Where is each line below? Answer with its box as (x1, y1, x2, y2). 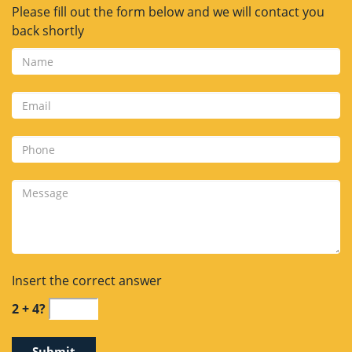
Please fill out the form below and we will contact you (12, 3, 324, 20)
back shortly (12, 22, 84, 39)
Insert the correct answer (12, 272, 162, 289)
